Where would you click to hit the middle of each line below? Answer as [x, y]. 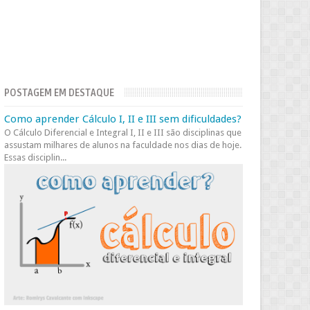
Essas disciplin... [36, 157]
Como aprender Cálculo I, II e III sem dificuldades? [123, 119]
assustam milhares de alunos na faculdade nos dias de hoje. [123, 145]
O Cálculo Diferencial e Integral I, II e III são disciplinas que [123, 133]
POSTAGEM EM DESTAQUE [60, 93]
